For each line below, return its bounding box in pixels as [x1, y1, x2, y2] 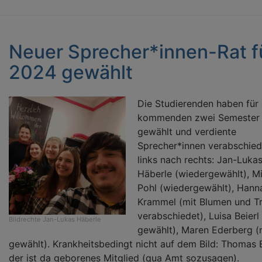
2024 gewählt [9, 61, 133, 84]
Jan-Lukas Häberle [43, 215, 101, 223]
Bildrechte [9, 215, 41, 223]
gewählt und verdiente [137, 126, 236, 138]
